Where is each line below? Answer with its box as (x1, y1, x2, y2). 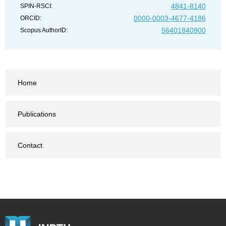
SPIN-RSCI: (20, 3, 52, 10)
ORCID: (20, 15, 41, 22)
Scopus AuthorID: (20, 27, 68, 34)
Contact (18, 141, 42, 149)
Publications (18, 110, 56, 118)
